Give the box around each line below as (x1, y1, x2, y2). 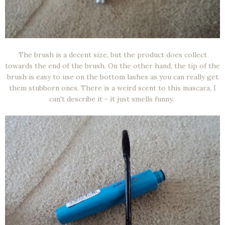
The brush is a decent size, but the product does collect (18, 50, 207, 60)
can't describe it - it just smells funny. (49, 94, 176, 104)
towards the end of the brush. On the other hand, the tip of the (5, 61, 220, 71)
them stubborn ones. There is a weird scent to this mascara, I (9, 83, 216, 93)
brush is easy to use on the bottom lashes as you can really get (7, 72, 218, 82)
